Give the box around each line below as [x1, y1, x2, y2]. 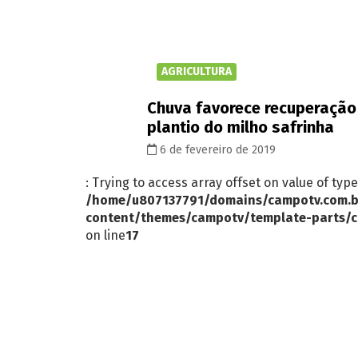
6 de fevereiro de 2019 [157, 142, 276, 157]
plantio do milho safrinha [147, 117, 334, 137]
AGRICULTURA [161, 64, 232, 78]
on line [86, 227, 125, 243]
